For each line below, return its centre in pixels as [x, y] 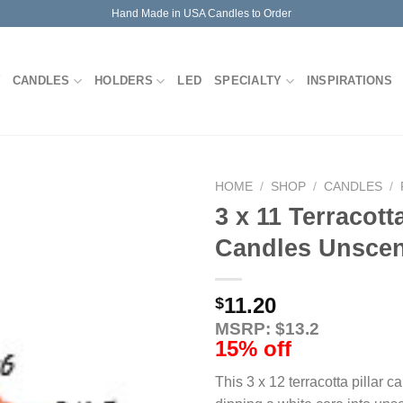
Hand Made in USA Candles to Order [201, 13]
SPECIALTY [248, 81]
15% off [253, 348]
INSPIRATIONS [349, 81]
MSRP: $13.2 [267, 328]
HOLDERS [124, 81]
